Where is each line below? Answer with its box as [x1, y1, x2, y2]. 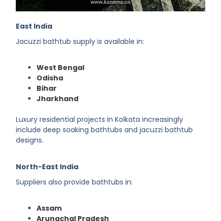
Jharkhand [37, 94, 79, 104]
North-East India [16, 161, 79, 172]
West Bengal [37, 63, 85, 73]
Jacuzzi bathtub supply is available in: [16, 36, 145, 46]
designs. [16, 135, 44, 146]
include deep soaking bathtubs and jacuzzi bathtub [16, 125, 193, 135]
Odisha [37, 73, 64, 83]
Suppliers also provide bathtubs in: [16, 177, 133, 187]
